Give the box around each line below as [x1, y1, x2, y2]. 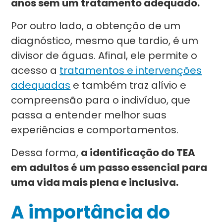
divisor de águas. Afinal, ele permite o [11, 49, 198, 62]
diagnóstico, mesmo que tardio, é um [11, 34, 199, 48]
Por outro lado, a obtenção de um [11, 19, 181, 33]
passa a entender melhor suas [11, 108, 167, 122]
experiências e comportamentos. [11, 123, 181, 137]
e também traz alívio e [70, 78, 187, 92]
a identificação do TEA [81, 146, 196, 160]
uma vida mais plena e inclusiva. [11, 175, 179, 189]
